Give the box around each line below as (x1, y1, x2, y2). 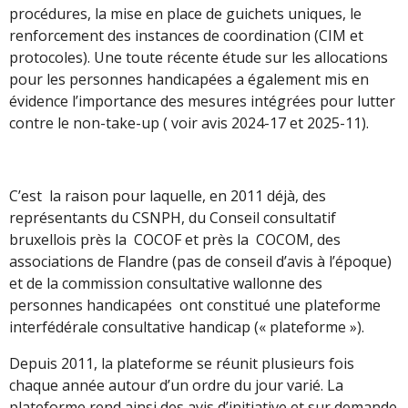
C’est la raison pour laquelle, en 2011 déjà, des (9, 185, 326, 206)
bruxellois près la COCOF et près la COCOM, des (9, 229, 341, 250)
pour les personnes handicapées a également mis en (9, 68, 369, 89)
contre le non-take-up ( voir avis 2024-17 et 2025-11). (9, 112, 369, 133)
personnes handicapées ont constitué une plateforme (9, 294, 381, 315)
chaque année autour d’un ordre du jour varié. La (9, 374, 343, 395)
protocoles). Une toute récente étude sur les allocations (9, 46, 388, 67)
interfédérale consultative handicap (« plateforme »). (9, 316, 368, 337)
